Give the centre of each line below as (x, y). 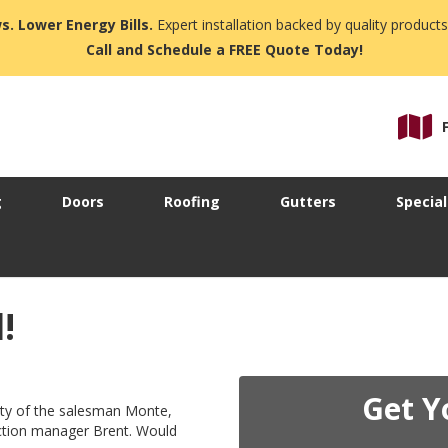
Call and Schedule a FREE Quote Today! (224, 49)
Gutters (308, 202)
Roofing (192, 202)
